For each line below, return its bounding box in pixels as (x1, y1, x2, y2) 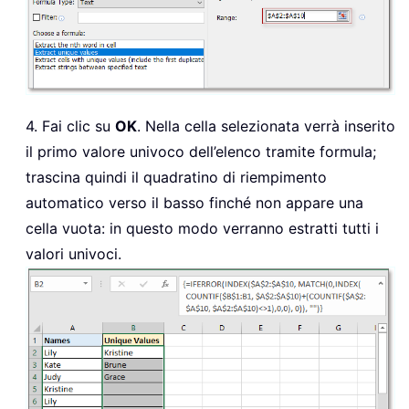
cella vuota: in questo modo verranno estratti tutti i (26, 219, 379, 238)
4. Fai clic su (26, 117, 115, 136)
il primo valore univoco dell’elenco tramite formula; (26, 142, 376, 162)
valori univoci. (26, 245, 121, 264)
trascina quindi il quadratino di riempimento (26, 168, 327, 187)
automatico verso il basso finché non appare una (26, 194, 363, 213)
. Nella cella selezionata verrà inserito (137, 117, 395, 136)
